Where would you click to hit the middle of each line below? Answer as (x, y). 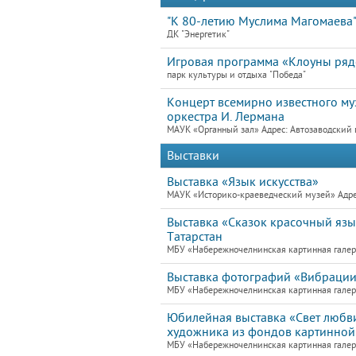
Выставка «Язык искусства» (243, 182)
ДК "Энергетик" (198, 35)
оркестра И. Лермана (226, 117)
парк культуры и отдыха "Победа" (236, 75)
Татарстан (195, 237)
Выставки (193, 156)
